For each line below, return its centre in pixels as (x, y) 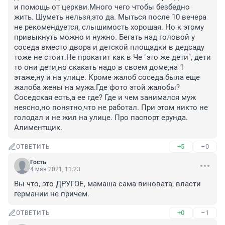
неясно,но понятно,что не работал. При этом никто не (111, 108)
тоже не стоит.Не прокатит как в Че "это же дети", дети (113, 58)
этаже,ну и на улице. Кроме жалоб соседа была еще (107, 78)
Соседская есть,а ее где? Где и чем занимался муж (105, 98)
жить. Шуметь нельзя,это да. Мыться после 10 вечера (110, 17)
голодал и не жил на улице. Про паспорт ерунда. (101, 118)
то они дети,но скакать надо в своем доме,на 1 (99, 68)
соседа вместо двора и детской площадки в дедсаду (109, 47)
